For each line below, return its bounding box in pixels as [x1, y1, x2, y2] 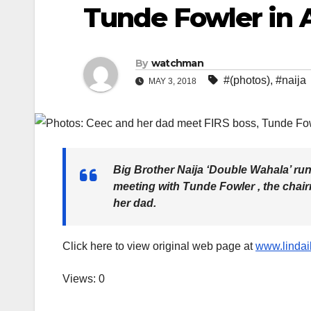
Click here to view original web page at [62, 240, 255, 253]
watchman [151, 57, 204, 70]
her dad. [113, 197, 156, 210]
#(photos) [224, 74, 270, 87]
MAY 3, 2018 [146, 76, 199, 87]
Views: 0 [62, 273, 105, 285]
